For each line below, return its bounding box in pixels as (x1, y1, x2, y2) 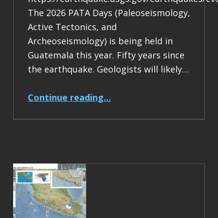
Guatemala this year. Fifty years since (27, 49, 184, 61)
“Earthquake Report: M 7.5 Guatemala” (103, 86, 155, 98)
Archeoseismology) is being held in (27, 35, 173, 47)
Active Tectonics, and (27, 20, 117, 33)
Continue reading (27, 91, 104, 104)
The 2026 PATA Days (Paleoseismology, (27, 6, 190, 18)
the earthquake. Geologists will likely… (27, 63, 189, 75)
